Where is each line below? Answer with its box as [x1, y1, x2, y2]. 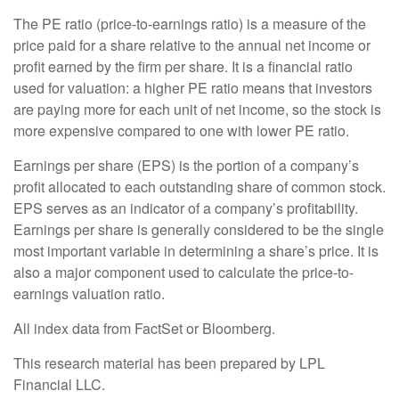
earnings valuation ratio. [13, 282, 165, 304]
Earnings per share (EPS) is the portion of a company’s [13, 154, 359, 175]
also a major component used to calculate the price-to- [13, 261, 354, 282]
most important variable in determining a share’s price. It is [13, 240, 379, 261]
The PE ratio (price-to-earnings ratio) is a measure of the [13, 12, 366, 34]
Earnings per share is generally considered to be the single [13, 218, 384, 240]
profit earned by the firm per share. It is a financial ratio [13, 55, 353, 77]
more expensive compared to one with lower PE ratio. [13, 119, 349, 141]
